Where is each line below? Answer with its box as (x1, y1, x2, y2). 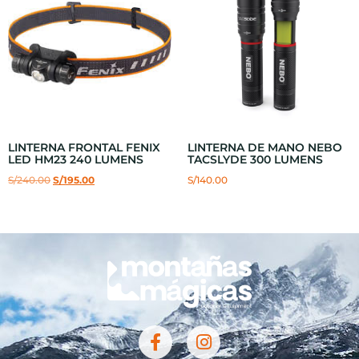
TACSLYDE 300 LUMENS (188, 152, 323, 167)
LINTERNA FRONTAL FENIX (8, 140, 160, 155)
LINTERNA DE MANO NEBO (188, 140, 342, 155)
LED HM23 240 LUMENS (8, 152, 143, 167)
